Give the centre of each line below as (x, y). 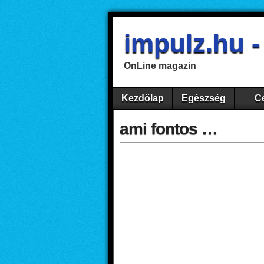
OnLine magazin (160, 66)
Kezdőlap (143, 98)
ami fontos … (169, 129)
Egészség (204, 98)
